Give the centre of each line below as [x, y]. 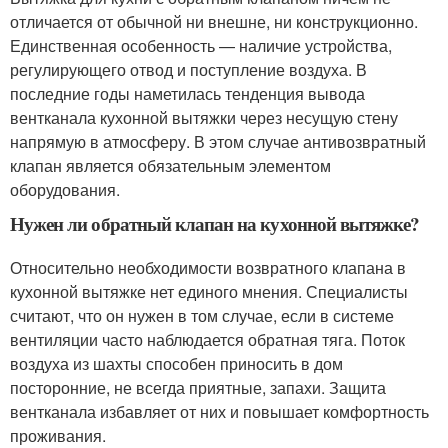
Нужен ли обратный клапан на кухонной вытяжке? [215, 223]
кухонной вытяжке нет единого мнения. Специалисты [209, 291]
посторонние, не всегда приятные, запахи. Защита [198, 387]
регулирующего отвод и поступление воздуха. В [188, 69]
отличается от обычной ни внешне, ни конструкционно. [214, 21]
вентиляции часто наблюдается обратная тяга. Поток [207, 339]
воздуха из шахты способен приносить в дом [176, 363]
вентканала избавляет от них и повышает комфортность [219, 411]
